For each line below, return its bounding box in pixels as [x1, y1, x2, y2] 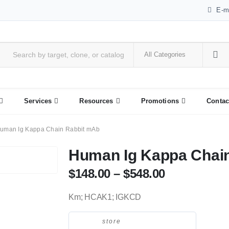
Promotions [141, 97, 179, 105]
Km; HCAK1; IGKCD [68, 193, 142, 201]
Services [24, 97, 52, 105]
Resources [79, 97, 113, 105]
